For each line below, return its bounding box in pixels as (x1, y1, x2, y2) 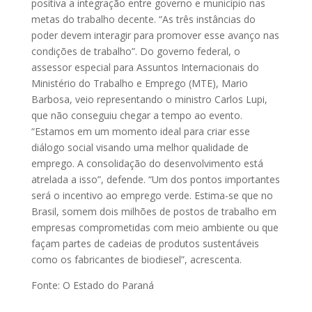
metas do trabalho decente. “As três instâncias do (31, 12, 256, 26)
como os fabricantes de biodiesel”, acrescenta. (31, 252, 242, 266)
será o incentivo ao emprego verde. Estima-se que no (31, 188, 273, 202)
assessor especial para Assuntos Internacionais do (31, 60, 259, 74)
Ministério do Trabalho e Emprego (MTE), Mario (31, 76, 248, 90)
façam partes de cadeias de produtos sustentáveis (31, 236, 259, 250)
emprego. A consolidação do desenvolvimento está (31, 156, 263, 170)
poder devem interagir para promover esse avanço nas (31, 28, 279, 42)
